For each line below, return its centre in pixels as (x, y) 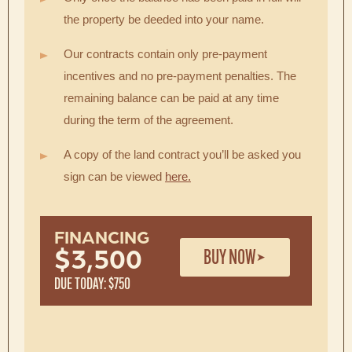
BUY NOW (230, 257)
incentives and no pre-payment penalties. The (180, 75)
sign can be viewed (114, 176)
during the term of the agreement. (148, 119)
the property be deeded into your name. (164, 19)
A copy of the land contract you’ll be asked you (182, 154)
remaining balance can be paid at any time (171, 97)
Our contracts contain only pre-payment (165, 53)
